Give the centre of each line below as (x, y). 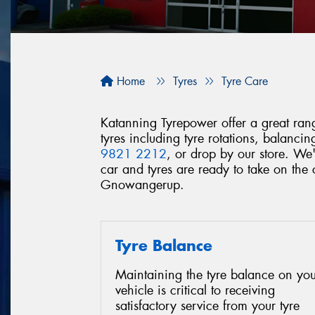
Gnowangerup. (142, 185)
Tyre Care (245, 81)
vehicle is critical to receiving (195, 291)
